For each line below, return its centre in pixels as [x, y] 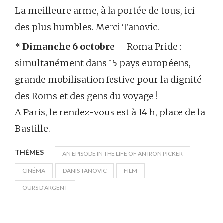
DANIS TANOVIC [85, 171]
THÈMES [29, 152]
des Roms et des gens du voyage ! [86, 96]
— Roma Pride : [148, 47]
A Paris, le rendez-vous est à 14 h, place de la [110, 112]
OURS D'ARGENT [45, 188]
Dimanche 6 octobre [68, 47]
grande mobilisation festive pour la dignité [108, 80]
